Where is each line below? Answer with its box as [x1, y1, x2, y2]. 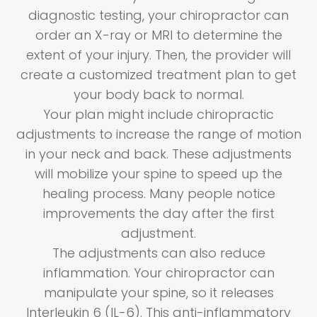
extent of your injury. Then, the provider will [26, 46, 291, 64]
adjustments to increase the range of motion [16, 125, 301, 144]
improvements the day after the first [42, 204, 275, 223]
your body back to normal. [73, 86, 244, 104]
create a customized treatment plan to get [21, 66, 296, 84]
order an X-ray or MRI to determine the [35, 26, 282, 45]
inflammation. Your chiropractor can [42, 264, 275, 282]
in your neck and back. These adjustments [25, 145, 292, 163]
